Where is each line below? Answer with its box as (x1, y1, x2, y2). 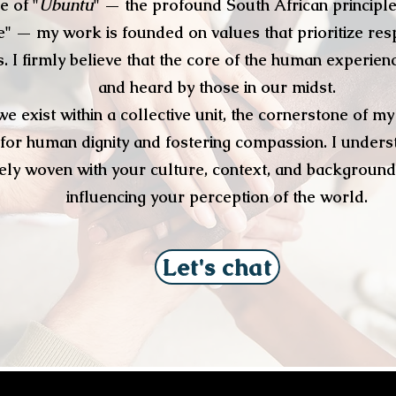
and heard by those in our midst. (98, 77, 336, 97)
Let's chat (162, 252, 273, 282)
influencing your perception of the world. (66, 187, 368, 207)
